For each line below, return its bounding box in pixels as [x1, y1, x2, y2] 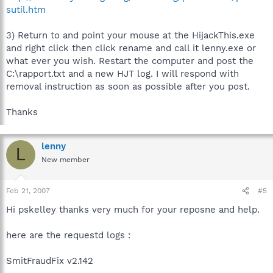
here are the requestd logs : [6, 230, 130, 241]
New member [41, 155, 90, 164]
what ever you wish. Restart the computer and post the [6, 55, 253, 66]
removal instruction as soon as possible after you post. [6, 80, 250, 92]
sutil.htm [6, 4, 46, 15]
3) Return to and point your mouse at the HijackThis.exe [6, 29, 255, 41]
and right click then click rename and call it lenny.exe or [6, 42, 256, 54]
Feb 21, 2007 [6, 186, 50, 195]
